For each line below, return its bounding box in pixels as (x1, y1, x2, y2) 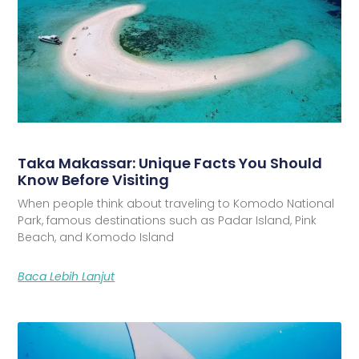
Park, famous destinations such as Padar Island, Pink (18, 212, 317, 228)
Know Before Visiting (18, 169, 170, 190)
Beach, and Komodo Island (18, 228, 175, 245)
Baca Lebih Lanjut (18, 268, 115, 284)
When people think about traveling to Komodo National (18, 195, 335, 212)
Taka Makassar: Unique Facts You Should (18, 152, 323, 173)
